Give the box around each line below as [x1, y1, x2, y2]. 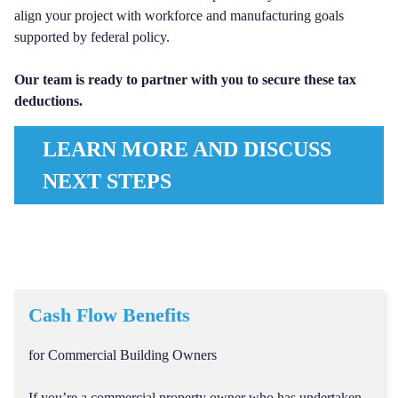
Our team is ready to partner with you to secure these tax [14, 72, 356, 87]
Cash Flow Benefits [28, 304, 190, 326]
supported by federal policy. [14, 29, 170, 44]
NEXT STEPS [43, 170, 171, 193]
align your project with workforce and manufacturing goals [14, 8, 344, 23]
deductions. [14, 93, 83, 108]
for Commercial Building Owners [28, 347, 217, 362]
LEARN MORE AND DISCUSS [43, 138, 331, 161]
